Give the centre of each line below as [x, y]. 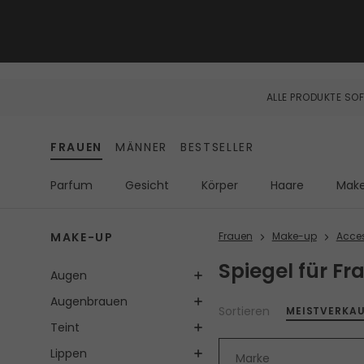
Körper [220, 186]
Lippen [69, 354]
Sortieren [244, 311]
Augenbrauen [89, 302]
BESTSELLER [217, 147]
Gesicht [147, 186]
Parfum [71, 186]
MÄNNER [142, 147]
